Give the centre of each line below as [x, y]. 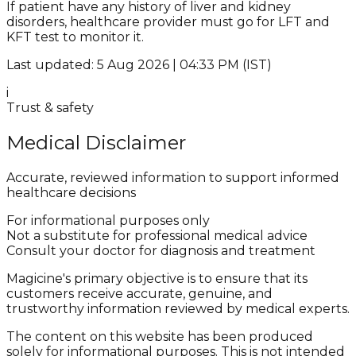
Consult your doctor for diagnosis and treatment [161, 251]
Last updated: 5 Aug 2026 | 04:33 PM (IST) [139, 65]
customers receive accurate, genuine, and [139, 294]
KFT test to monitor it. [75, 37]
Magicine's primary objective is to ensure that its [157, 279]
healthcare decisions [71, 193]
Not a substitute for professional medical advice [157, 236]
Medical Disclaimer [96, 143]
